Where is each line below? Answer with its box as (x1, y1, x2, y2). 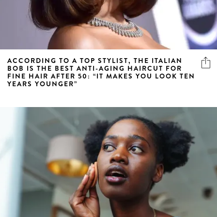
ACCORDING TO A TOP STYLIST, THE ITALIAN (7, 55, 183, 65)
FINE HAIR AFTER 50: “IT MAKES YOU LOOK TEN (7, 71, 195, 81)
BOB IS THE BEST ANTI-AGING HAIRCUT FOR (7, 63, 182, 73)
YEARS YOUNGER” (7, 78, 77, 89)
